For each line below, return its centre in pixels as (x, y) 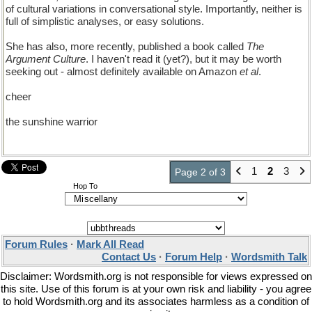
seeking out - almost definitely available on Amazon (123, 72)
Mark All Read (110, 244)
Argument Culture (46, 59)
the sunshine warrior (52, 122)
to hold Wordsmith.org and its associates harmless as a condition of (156, 302)
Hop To (85, 186)
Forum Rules (36, 244)
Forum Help (194, 257)
